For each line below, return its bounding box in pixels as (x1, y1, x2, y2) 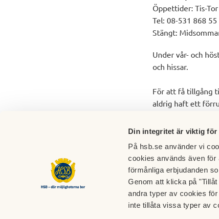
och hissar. (153, 62, 188, 72)
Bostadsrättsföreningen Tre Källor (40, 189, 180, 200)
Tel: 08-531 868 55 (153, 15, 217, 25)
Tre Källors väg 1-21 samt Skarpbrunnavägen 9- (40, 208, 182, 218)
